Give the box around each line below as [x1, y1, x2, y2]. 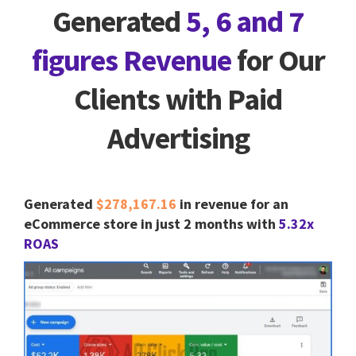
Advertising [106, 118, 250, 157]
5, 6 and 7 [180, 2, 304, 40]
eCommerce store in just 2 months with [24, 215, 279, 234]
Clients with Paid [74, 79, 282, 118]
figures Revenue [31, 41, 231, 79]
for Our [230, 41, 325, 79]
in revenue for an [176, 195, 288, 214]
